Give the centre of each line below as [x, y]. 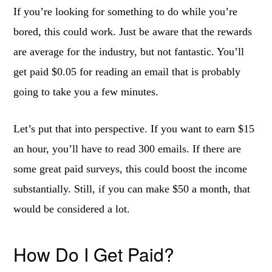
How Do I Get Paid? [94, 254]
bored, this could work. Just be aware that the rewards [133, 32]
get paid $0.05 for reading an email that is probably [127, 72]
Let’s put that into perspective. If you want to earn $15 [134, 129]
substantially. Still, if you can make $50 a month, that [132, 189]
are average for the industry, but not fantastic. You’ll [129, 52]
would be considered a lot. [72, 209]
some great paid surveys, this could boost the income [131, 169]
